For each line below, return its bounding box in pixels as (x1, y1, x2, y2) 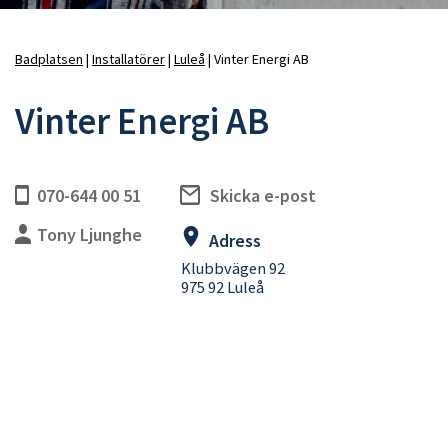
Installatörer (92, 50, 165, 68)
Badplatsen (15, 50, 83, 68)
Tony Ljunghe (37, 223, 142, 247)
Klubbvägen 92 (180, 258, 285, 279)
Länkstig (15, 70, 105, 102)
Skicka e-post (209, 184, 316, 208)
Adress (208, 229, 261, 253)
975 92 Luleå (180, 277, 264, 298)
